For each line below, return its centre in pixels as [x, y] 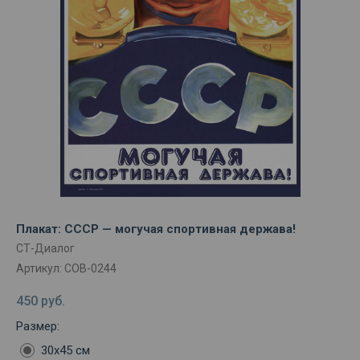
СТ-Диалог [45, 248]
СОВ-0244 [90, 268]
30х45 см [65, 351]
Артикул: [40, 268]
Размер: [38, 327]
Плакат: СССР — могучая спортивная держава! [156, 229]
